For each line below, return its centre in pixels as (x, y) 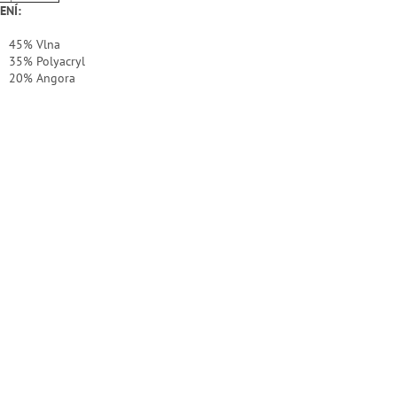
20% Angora (42, 78)
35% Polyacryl (47, 62)
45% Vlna (35, 45)
